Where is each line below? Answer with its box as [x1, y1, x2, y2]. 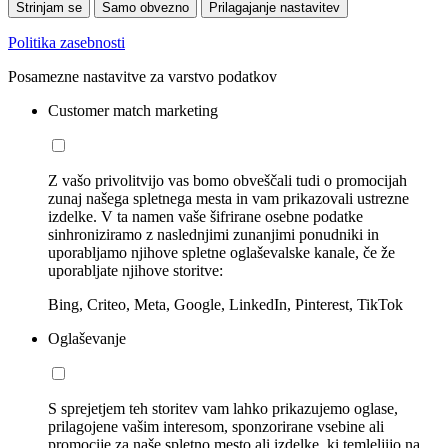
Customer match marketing [48, 102, 218, 120]
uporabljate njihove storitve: [48, 262, 223, 280]
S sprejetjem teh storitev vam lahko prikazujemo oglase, [48, 400, 398, 418]
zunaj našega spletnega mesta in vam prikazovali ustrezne [48, 190, 409, 208]
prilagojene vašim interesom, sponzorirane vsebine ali [48, 418, 384, 436]
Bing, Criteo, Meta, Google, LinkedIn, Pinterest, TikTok [48, 296, 403, 314]
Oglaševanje [48, 330, 126, 348]
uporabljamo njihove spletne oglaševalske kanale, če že [48, 244, 395, 262]
